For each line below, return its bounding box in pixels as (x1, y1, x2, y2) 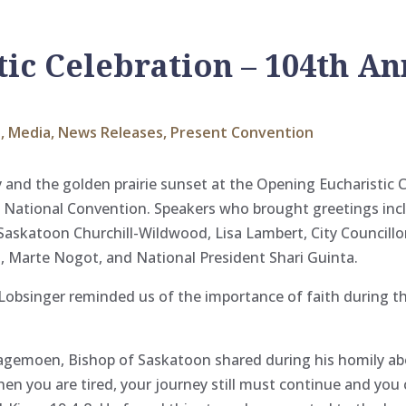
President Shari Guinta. (199, 246, 359, 267)
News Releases (58, 122, 164, 143)
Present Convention (170, 122, 314, 143)
